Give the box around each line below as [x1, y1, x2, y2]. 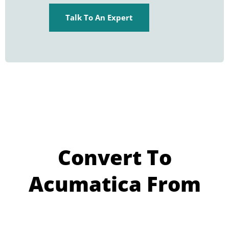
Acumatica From [28, 170, 201, 198]
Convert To [57, 143, 172, 172]
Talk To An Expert [65, 12, 133, 23]
